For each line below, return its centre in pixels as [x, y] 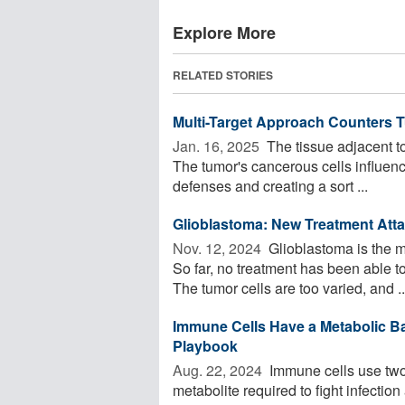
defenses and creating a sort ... [270, 185]
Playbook [205, 345]
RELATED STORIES [223, 75]
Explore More [224, 32]
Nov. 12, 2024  [219, 248]
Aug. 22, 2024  [219, 370]
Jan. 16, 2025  [218, 146]
